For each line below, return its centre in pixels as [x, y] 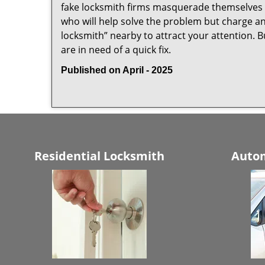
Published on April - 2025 [117, 70]
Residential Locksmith [99, 156]
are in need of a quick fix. [116, 50]
